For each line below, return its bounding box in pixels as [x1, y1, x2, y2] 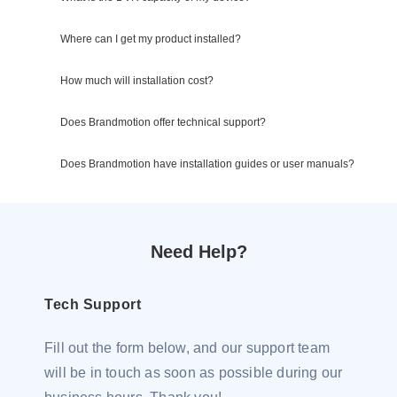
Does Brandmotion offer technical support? [60, 116, 266, 128]
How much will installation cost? [60, 74, 214, 87]
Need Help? [150, 242, 247, 261]
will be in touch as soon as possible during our [44, 365, 343, 380]
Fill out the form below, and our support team [44, 340, 331, 355]
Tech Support [44, 297, 141, 312]
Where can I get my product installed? [60, 33, 241, 45]
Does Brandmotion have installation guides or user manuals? [60, 158, 354, 170]
